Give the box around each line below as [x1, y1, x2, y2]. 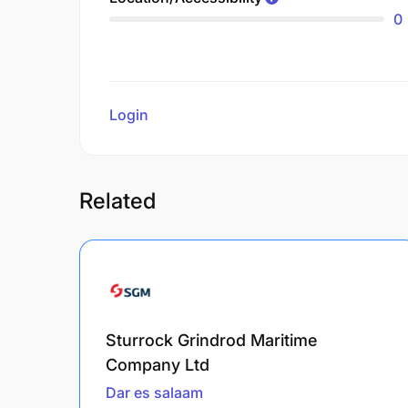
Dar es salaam [106, 382, 203, 402]
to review [152, 105, 215, 124]
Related [79, 187, 156, 214]
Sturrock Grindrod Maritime [106, 330, 317, 350]
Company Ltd [106, 354, 209, 374]
